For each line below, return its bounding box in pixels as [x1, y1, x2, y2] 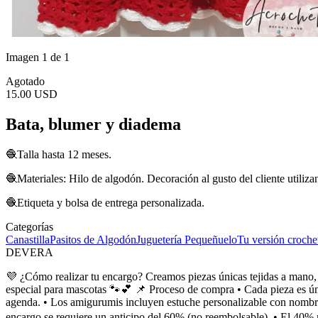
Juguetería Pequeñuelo [136, 233, 237, 246]
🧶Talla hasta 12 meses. [6, 148, 111, 160]
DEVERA [6, 246, 53, 258]
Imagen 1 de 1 [6, 51, 70, 63]
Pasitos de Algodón [50, 233, 136, 246]
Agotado [6, 75, 45, 87]
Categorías [6, 220, 53, 233]
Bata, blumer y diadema [6, 114, 181, 133]
